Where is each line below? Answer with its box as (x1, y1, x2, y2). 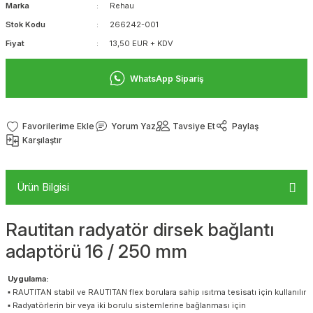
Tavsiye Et (173, 120, 215, 131)
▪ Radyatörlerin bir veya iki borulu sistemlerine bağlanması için (6, 300, 246, 310)
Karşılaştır (22, 135, 62, 146)
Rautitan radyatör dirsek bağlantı (6, 218, 274, 240)
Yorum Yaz (111, 120, 156, 131)
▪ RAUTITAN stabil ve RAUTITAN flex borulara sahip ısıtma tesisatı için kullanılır (6, 286, 306, 297)
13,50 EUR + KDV (109, 38, 173, 48)
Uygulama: (6, 273, 49, 284)
